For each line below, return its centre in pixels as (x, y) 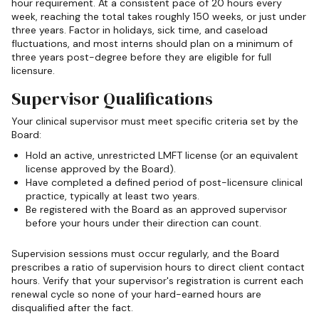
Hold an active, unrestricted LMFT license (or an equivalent (162, 155)
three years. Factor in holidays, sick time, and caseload (140, 30)
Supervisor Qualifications (112, 98)
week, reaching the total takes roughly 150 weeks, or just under (159, 17)
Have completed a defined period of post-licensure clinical (164, 182)
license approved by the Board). (101, 168)
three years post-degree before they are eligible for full (141, 57)
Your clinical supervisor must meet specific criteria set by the (155, 121)
